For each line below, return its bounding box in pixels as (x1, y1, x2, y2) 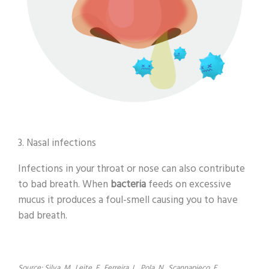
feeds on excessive (146, 177, 231, 193)
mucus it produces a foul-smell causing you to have (18, 192, 238, 209)
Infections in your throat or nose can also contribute (18, 161, 245, 178)
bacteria (110, 177, 146, 193)
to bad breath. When (18, 177, 110, 193)
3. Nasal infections (18, 135, 96, 152)
